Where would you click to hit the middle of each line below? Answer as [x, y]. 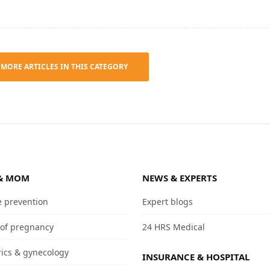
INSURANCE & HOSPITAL [196, 256]
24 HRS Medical [174, 227]
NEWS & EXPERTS [180, 177]
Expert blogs [168, 201]
